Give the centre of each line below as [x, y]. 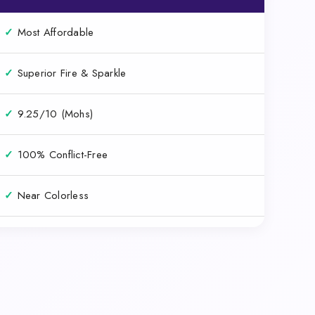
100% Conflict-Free [61, 154]
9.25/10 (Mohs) [53, 114]
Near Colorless [51, 195]
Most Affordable [54, 32]
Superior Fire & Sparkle [70, 73]
